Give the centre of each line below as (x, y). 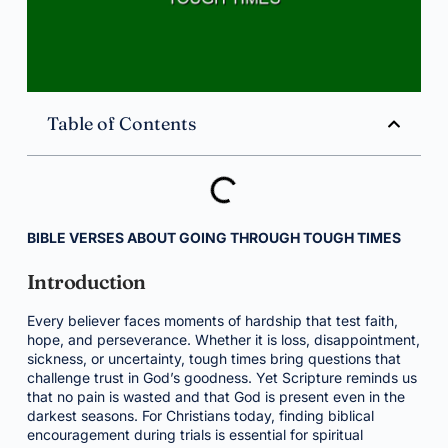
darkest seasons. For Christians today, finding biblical (200, 415)
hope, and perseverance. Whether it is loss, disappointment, (223, 339)
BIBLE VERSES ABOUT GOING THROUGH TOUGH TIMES (213, 237)
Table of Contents (121, 123)
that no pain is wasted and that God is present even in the (215, 396)
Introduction (86, 281)
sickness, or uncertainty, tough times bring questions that (213, 358)
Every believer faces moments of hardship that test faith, (212, 320)
